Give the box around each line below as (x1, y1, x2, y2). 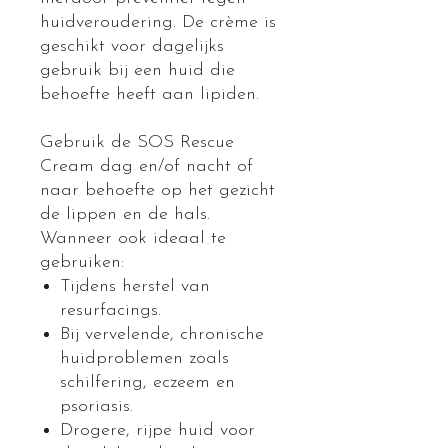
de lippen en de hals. (40, 205, 210, 225)
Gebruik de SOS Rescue (40, 133, 234, 153)
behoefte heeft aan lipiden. (40, 85, 259, 105)
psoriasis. (60, 397, 133, 417)
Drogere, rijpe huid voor (60, 421, 255, 441)
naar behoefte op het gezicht (40, 181, 275, 201)
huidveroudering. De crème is (40, 13, 276, 33)
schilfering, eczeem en (60, 373, 235, 393)
